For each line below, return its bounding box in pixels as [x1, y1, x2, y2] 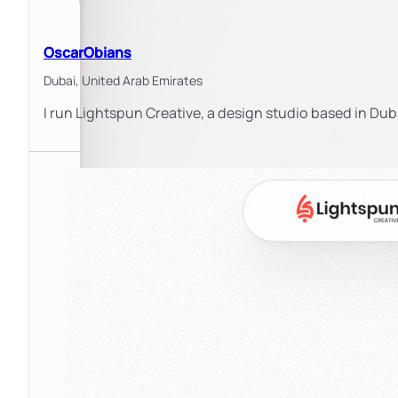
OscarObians [44, 42, 131, 62]
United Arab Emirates [82, 72, 203, 90]
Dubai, [44, 72, 82, 90]
